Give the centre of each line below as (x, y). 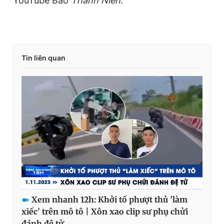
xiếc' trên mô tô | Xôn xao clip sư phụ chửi (105, 211)
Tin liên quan (43, 58)
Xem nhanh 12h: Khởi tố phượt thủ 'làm (109, 199)
